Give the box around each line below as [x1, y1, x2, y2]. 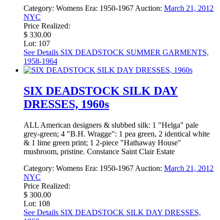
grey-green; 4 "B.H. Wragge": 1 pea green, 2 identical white [24, 130, 210, 138]
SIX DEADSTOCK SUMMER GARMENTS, [58, 48, 209, 57]
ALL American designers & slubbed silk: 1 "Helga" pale [24, 121, 198, 130]
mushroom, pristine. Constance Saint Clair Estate [24, 147, 175, 156]
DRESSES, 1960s [24, 98, 109, 111]
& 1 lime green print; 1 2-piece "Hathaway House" [24, 138, 181, 147]
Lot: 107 [24, 39, 50, 48]
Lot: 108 [24, 199, 50, 208]
